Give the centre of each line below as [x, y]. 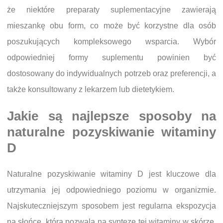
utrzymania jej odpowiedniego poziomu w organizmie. [111, 190]
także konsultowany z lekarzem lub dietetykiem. [91, 89]
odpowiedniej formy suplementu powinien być [111, 57]
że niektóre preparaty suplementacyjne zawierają [111, 10]
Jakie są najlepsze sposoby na [111, 116]
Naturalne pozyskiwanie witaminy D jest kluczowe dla [111, 174]
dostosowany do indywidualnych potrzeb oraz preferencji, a [111, 73]
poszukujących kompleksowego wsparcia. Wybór [111, 42]
